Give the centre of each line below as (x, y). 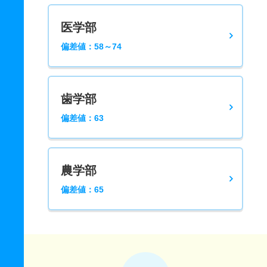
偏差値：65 (82, 190)
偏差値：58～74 (91, 46)
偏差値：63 (82, 118)
